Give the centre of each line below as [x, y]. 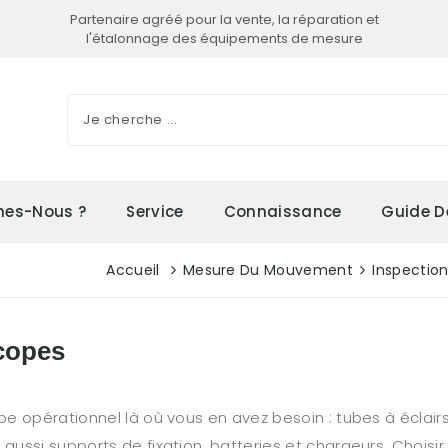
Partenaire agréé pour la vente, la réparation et [224, 19]
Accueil [133, 270]
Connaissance [282, 211]
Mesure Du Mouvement [267, 270]
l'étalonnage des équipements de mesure [224, 38]
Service [155, 211]
